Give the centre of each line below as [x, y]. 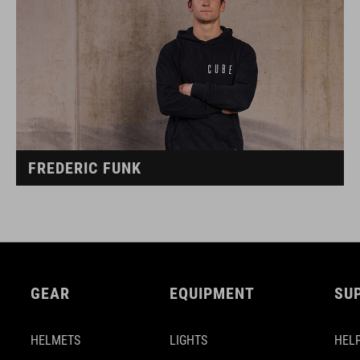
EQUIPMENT [212, 293]
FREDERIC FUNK [85, 168]
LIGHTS [188, 340]
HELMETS [55, 340]
